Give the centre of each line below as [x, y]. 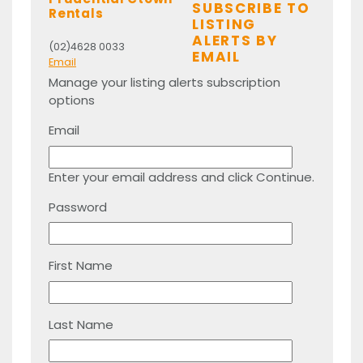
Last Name [81, 324]
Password [78, 207]
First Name [81, 265]
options [72, 100]
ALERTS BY [235, 40]
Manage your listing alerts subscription [164, 82]
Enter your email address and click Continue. [181, 177]
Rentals [76, 13]
